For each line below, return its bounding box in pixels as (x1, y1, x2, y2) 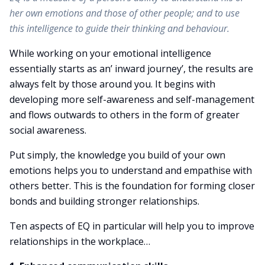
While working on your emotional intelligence (9, 47, 211, 60)
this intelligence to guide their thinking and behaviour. (9, 22, 230, 35)
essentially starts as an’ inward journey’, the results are (9, 62, 253, 75)
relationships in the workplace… (9, 235, 150, 248)
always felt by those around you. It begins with (9, 77, 215, 91)
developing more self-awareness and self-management (9, 93, 254, 106)
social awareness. (9, 124, 86, 137)
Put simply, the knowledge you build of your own (9, 148, 225, 161)
